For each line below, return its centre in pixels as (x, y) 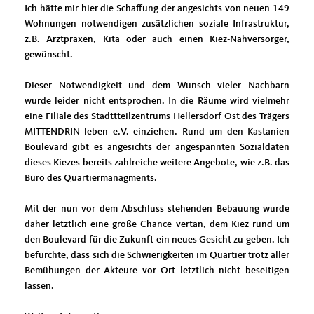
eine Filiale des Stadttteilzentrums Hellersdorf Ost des (142, 117)
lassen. (39, 286)
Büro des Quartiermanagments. (91, 178)
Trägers (274, 117)
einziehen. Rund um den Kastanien (212, 132)
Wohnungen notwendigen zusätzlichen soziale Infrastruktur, (157, 24)
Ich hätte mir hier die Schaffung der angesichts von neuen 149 (157, 9)
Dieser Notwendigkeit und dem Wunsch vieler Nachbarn (157, 86)
